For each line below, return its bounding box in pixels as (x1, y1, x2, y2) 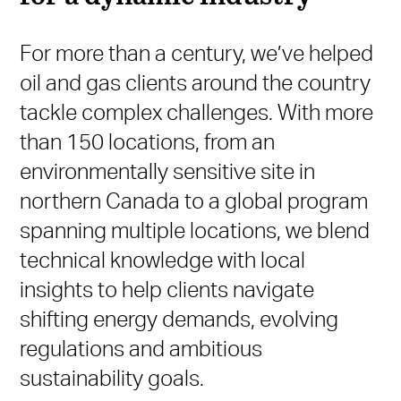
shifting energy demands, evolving (20, 303, 339, 332)
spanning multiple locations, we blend (20, 215, 371, 243)
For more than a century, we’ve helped (20, 38, 374, 66)
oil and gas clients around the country (20, 67, 371, 96)
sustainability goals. (20, 363, 205, 391)
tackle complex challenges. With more (20, 97, 374, 125)
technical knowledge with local (20, 244, 306, 273)
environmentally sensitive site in (20, 156, 316, 184)
